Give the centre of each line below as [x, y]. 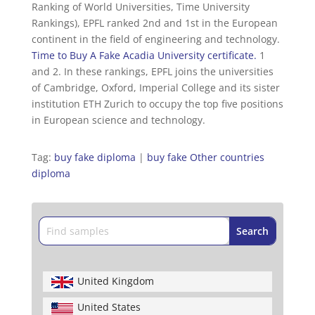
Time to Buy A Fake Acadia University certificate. [144, 55]
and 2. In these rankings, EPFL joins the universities [152, 71]
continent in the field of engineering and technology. [155, 39]
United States [109, 307]
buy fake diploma [95, 157]
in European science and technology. [118, 120]
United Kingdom [115, 281]
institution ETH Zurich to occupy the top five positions [157, 103]
